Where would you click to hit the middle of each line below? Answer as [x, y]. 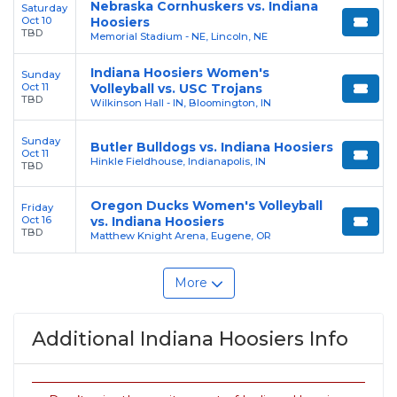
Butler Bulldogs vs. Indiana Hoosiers [212, 147]
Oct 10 [36, 20]
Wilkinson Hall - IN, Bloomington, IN [181, 102]
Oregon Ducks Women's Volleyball [206, 205]
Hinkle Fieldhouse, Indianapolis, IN [178, 161]
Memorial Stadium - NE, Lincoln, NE [179, 36]
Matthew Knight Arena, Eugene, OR [181, 235]
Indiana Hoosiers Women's [180, 72]
